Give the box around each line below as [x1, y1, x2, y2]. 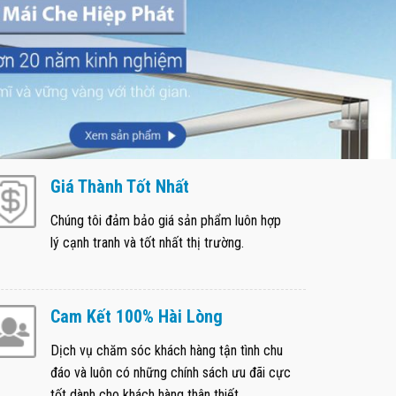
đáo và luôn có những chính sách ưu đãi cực [50, 364, 291, 382]
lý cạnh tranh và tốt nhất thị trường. [50, 234, 244, 252]
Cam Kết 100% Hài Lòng [50, 306, 223, 328]
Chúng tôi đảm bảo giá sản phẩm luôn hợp [50, 212, 281, 230]
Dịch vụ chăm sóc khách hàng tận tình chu [50, 342, 283, 360]
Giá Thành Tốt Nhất [50, 176, 189, 198]
